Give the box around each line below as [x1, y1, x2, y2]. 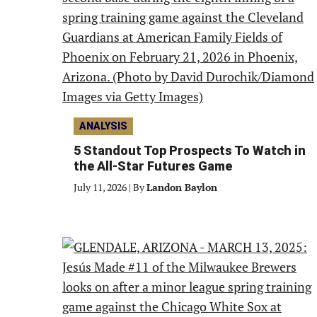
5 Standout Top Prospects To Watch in [74, 143, 306, 158]
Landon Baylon [146, 180, 217, 194]
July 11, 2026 [74, 180, 127, 194]
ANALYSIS [79, 120, 127, 132]
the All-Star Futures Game [74, 158, 232, 173]
